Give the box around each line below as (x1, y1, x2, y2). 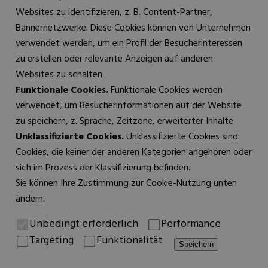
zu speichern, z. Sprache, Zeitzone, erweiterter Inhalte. (16, 114, 235, 129)
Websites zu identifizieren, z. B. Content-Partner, (16, 5, 212, 20)
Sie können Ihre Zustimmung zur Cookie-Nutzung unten (16, 176, 237, 191)
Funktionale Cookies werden (108, 83, 223, 98)
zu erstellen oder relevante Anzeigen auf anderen (16, 51, 213, 67)
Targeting (29, 232, 74, 249)
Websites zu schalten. (16, 67, 104, 83)
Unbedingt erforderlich (29, 215, 138, 233)
